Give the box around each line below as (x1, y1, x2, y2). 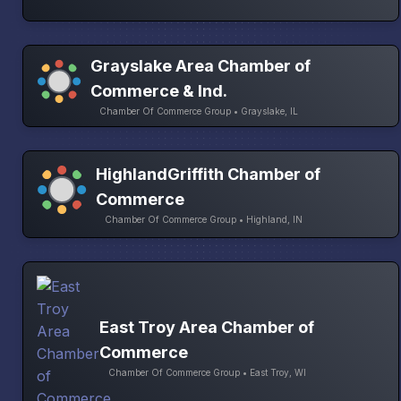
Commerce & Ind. (90, 81, 227, 101)
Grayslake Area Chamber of (90, 56, 311, 76)
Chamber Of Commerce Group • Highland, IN (104, 213, 303, 225)
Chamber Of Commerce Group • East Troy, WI (108, 366, 306, 378)
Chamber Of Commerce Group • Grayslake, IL (98, 106, 298, 117)
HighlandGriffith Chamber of (95, 164, 320, 183)
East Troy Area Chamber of (99, 317, 314, 337)
